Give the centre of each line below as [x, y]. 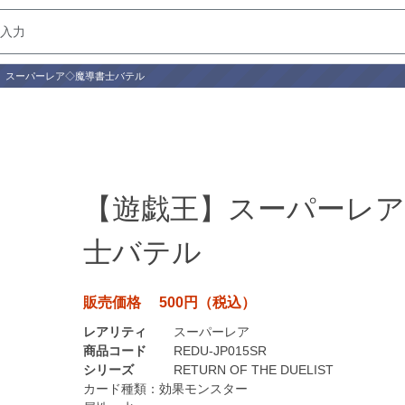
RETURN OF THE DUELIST [253, 370]
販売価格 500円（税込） [169, 303]
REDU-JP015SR [220, 351]
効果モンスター [203, 389]
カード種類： [121, 389]
